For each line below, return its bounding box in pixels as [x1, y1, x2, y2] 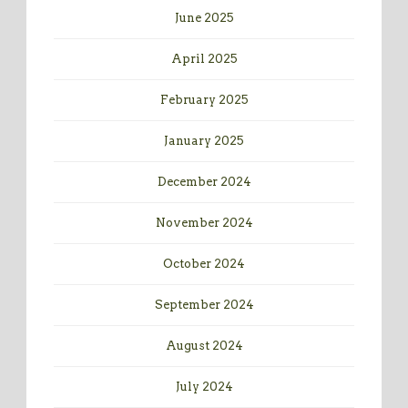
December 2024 [157, 175, 251, 189]
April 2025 [170, 52, 238, 66]
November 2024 [155, 216, 253, 230]
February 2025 [159, 93, 249, 107]
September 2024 [154, 298, 254, 312]
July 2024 [175, 380, 233, 394]
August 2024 [165, 339, 243, 353]
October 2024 [163, 257, 245, 271]
